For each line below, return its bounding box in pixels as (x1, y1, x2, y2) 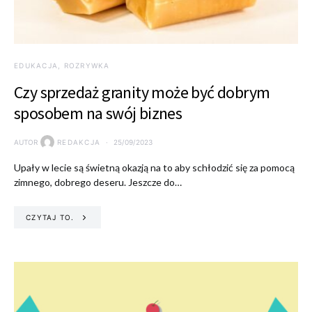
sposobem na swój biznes (14, 102, 182, 124)
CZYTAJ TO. (26, 212, 75, 221)
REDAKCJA (57, 137, 100, 146)
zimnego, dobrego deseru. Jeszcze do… (14, 176, 182, 188)
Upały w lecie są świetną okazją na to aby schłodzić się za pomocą (14, 162, 295, 173)
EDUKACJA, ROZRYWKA (14, 61, 110, 70)
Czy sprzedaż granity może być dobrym (14, 81, 270, 103)
